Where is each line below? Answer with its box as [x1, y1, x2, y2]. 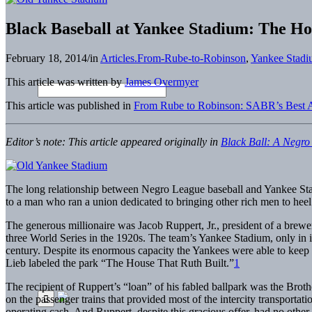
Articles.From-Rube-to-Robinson [100, 52, 246, 64]
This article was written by [6, 75, 125, 88]
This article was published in [6, 99, 134, 111]
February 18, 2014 [6, 52, 87, 64]
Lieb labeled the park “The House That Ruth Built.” [6, 256, 234, 269]
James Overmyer [125, 75, 198, 88]
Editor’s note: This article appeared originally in [6, 135, 221, 148]
